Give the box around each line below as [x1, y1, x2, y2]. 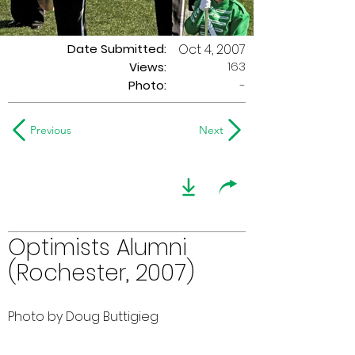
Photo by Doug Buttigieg [8, 307, 158, 326]
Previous [30, 123, 71, 137]
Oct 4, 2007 [178, 40, 246, 59]
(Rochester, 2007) [8, 258, 195, 288]
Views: [129, 59, 166, 75]
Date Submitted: [67, 40, 166, 57]
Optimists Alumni [8, 232, 187, 263]
